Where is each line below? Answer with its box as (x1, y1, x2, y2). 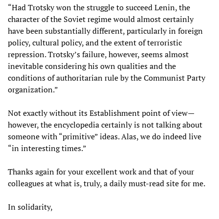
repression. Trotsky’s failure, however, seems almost (8, 48, 189, 60)
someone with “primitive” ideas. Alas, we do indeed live (8, 131, 201, 142)
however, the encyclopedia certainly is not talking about (8, 119, 202, 130)
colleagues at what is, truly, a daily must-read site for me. (8, 177, 205, 189)
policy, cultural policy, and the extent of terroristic (8, 37, 182, 48)
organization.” (8, 84, 58, 95)
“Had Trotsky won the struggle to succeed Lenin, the (8, 1, 190, 13)
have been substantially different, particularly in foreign (8, 25, 203, 36)
